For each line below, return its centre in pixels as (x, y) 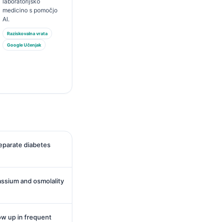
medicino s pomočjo (30, 10)
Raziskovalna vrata (27, 33)
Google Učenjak (24, 45)
